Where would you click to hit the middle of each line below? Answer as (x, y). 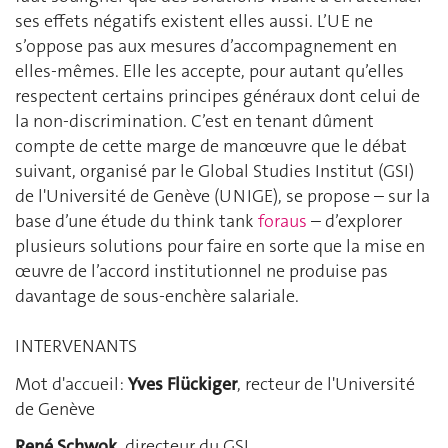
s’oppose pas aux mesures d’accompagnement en (206, 46)
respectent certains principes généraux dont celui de (217, 96)
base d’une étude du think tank (136, 221)
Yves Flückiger (182, 383)
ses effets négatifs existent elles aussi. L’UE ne (194, 21)
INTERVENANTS (76, 346)
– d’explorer (354, 221)
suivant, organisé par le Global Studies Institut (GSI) (214, 171)
